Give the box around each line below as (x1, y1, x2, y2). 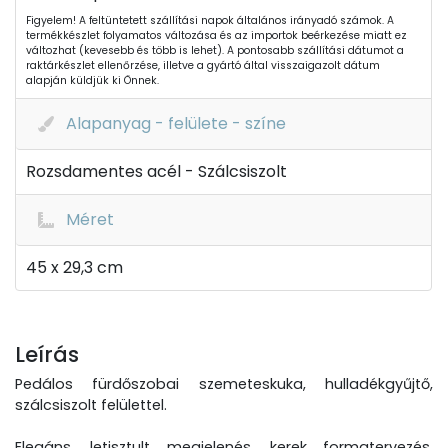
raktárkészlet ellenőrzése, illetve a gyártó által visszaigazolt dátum (26, 58, 380, 73)
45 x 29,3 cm (26, 256, 123, 279)
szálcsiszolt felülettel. (15, 395, 167, 415)
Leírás (15, 340, 79, 369)
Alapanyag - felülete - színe (66, 112, 286, 135)
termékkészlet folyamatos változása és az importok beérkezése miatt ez (26, 28, 407, 43)
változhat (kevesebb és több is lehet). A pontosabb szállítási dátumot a (26, 43, 404, 58)
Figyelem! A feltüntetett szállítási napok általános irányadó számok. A (26, 13, 394, 28)
